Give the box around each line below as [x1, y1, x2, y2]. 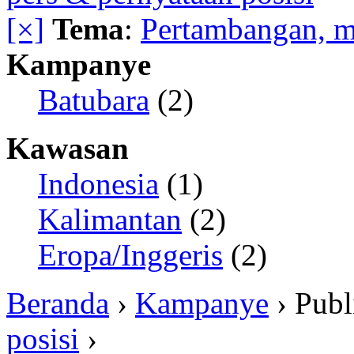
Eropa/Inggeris [38, 238, 223, 272]
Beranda [6, 286, 109, 320]
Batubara [38, 83, 149, 117]
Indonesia [38, 167, 159, 201]
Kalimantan [38, 202, 182, 236]
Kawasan [6, 131, 129, 165]
